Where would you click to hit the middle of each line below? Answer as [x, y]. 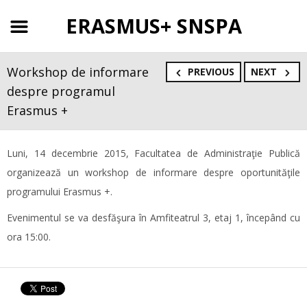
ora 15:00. [29, 237]
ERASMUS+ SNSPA [153, 26]
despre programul [61, 91]
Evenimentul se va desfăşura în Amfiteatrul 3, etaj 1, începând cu [153, 218]
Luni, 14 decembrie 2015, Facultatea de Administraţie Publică [153, 153]
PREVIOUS [211, 72]
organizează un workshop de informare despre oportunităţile [153, 172]
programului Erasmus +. [60, 192]
